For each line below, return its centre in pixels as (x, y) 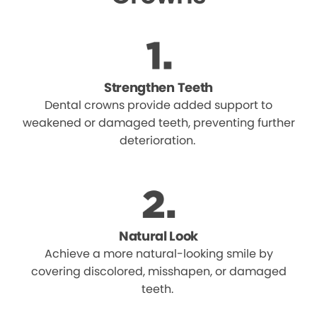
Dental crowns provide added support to (158, 105)
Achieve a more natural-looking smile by (158, 254)
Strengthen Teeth (158, 87)
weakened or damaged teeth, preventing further (158, 123)
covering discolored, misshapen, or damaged (158, 271)
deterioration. (158, 140)
